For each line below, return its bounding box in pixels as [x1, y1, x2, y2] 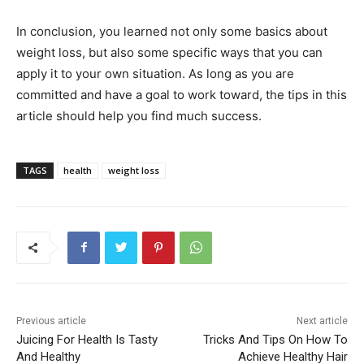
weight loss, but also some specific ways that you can [16, 44, 323, 60]
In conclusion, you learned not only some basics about [16, 23, 327, 39]
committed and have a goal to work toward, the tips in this [16, 86, 347, 102]
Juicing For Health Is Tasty [16, 331, 158, 347]
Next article [296, 314, 348, 327]
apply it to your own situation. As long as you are [16, 65, 294, 81]
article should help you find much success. [16, 107, 262, 123]
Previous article [16, 314, 86, 327]
